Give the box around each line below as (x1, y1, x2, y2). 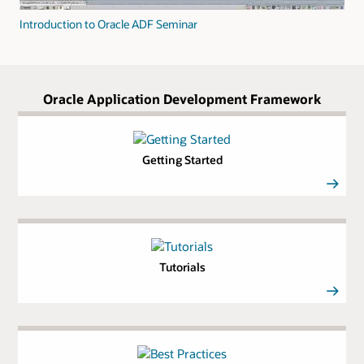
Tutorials (158, 259, 206, 275)
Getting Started (141, 152, 223, 168)
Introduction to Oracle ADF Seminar (19, 15, 197, 32)
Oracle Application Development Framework (43, 89, 321, 107)
